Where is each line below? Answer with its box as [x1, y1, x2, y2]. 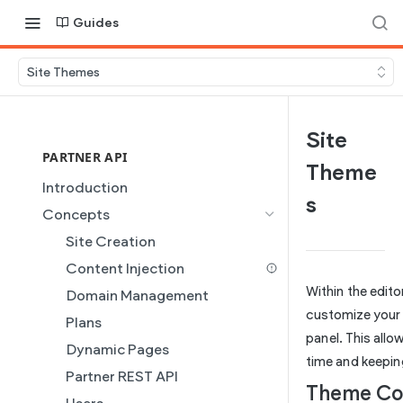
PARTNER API [42, 148, 128, 166]
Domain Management [66, 287, 209, 304]
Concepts [42, 206, 110, 223]
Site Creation [66, 233, 156, 250]
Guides [73, 14, 119, 31]
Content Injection [66, 260, 184, 277]
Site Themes [27, 64, 100, 80]
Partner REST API [66, 368, 178, 385]
